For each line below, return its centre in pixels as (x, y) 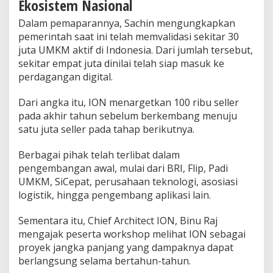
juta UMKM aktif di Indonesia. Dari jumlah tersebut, (136, 50)
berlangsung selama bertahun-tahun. (105, 261)
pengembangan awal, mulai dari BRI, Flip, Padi (123, 168)
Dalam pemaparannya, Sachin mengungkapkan (127, 23)
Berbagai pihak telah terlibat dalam (99, 154)
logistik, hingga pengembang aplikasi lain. (115, 195)
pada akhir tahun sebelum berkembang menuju (128, 115)
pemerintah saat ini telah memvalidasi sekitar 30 (129, 36)
